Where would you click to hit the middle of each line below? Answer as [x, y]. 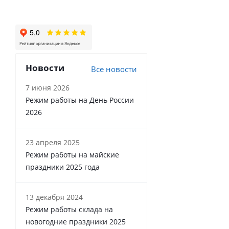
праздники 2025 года [63, 167]
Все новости [114, 69]
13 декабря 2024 [54, 197]
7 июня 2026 [48, 88]
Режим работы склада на [69, 209]
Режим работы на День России [80, 100]
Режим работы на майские [72, 155]
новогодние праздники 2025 [76, 222]
